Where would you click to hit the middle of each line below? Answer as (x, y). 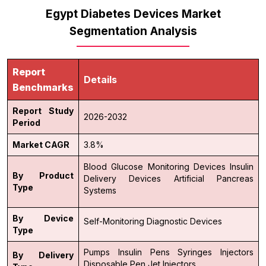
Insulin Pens (144, 252)
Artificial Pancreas (214, 178)
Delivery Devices (123, 178)
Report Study (43, 110)
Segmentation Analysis (133, 31)
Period (26, 122)
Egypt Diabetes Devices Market (133, 14)
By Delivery (43, 255)
